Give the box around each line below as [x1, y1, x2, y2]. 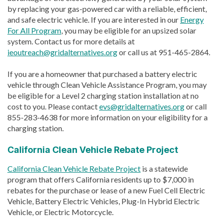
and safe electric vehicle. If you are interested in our [7, 14, 180, 24]
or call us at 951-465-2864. [117, 47, 210, 57]
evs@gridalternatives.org [99, 101, 184, 111]
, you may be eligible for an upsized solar [61, 25, 196, 35]
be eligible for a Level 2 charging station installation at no [7, 90, 199, 100]
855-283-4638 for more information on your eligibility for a [7, 112, 208, 122]
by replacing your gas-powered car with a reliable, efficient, [7, 3, 207, 13]
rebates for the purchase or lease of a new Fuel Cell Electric [7, 185, 205, 195]
